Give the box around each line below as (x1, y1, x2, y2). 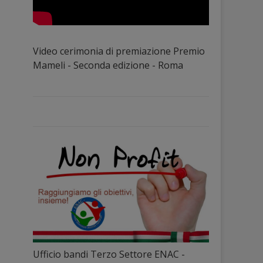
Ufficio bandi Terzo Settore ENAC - (33, 247, 185, 261)
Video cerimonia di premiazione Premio (33, 44, 205, 58)
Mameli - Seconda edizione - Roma (33, 58, 183, 72)
